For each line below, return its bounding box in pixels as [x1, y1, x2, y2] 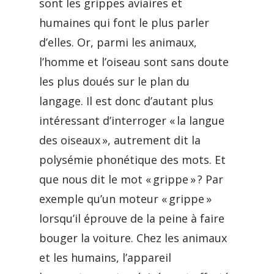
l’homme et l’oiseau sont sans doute [39, 54, 229, 69]
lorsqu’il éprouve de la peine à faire [39, 211, 224, 226]
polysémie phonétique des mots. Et [39, 152, 226, 167]
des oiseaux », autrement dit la [39, 133, 201, 147]
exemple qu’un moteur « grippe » [39, 191, 212, 206]
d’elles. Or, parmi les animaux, [39, 35, 197, 50]
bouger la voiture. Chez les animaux [39, 231, 227, 245]
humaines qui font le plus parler [39, 15, 209, 30]
